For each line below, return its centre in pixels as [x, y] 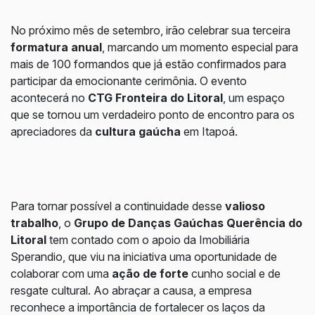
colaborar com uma [61, 274]
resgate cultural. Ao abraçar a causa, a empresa [131, 290]
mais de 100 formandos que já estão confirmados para [148, 64]
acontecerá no [49, 98]
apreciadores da [53, 131]
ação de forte [150, 274]
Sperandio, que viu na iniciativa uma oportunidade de [144, 257]
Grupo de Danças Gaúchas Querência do [188, 223]
